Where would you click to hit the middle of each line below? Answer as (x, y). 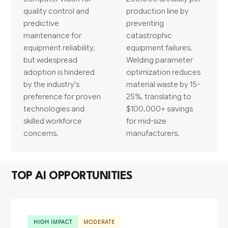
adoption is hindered (59, 72)
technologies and (54, 109)
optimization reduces (163, 72)
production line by (158, 11)
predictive (41, 23)
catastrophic (149, 36)
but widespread (51, 60)
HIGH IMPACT (53, 222)
